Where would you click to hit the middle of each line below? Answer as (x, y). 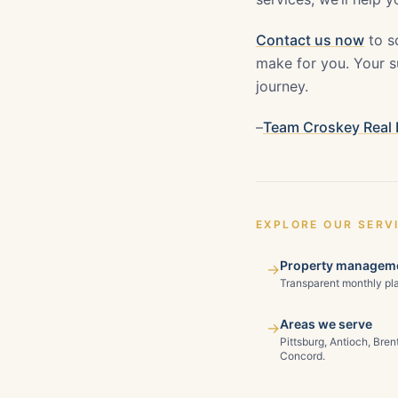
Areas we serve (326, 324)
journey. (282, 86)
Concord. (302, 356)
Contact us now (310, 40)
